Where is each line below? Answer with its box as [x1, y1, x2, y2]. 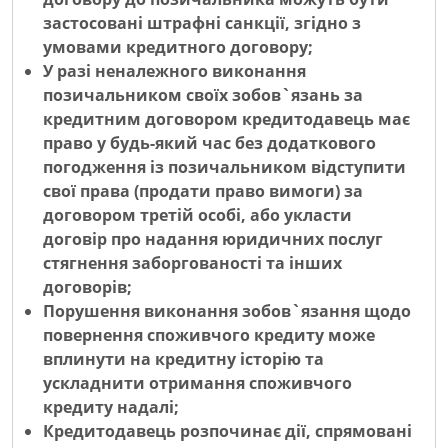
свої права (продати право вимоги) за [43, 180, 363, 203]
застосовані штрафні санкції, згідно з [43, 12, 361, 35]
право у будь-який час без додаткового [43, 132, 376, 155]
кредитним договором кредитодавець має [43, 108, 410, 131]
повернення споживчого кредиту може [43, 324, 375, 347]
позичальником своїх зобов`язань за [43, 84, 363, 107]
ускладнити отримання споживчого [43, 372, 352, 395]
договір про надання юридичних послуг [43, 228, 383, 251]
